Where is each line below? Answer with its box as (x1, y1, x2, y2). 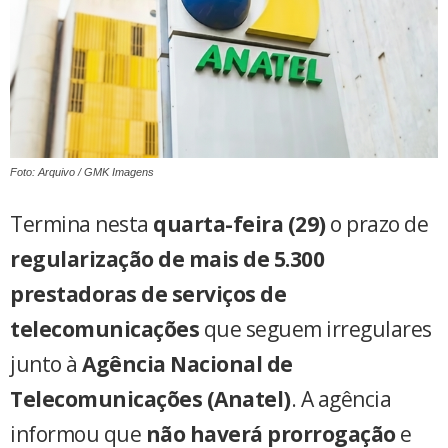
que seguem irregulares (199, 314, 432, 343)
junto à (10, 349, 82, 378)
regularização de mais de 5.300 (10, 244, 324, 273)
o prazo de (325, 209, 428, 238)
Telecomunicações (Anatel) (10, 384, 291, 413)
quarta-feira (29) (153, 209, 326, 238)
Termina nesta (10, 209, 153, 238)
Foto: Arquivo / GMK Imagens (10, 165, 154, 178)
